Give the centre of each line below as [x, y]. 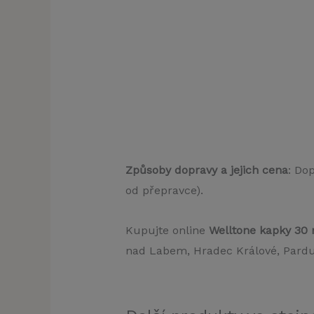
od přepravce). [164, 190]
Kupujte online [167, 230]
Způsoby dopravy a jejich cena [206, 170]
